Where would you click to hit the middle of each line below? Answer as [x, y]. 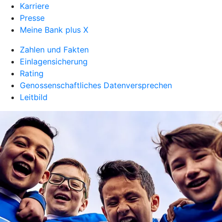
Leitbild [34, 97]
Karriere [34, 6]
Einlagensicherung [54, 61]
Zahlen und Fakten [54, 50]
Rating [32, 73]
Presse [32, 18]
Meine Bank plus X [54, 30]
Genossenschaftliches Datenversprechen [96, 85]
